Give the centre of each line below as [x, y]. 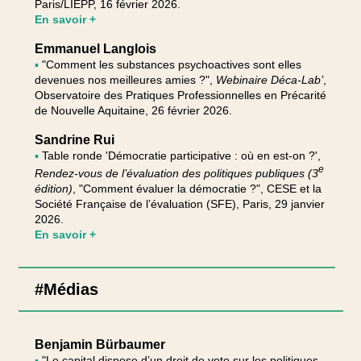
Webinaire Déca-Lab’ [269, 79]
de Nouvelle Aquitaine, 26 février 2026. [133, 110]
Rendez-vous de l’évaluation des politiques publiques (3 [176, 174]
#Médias [66, 289]
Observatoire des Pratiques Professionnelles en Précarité [180, 95]
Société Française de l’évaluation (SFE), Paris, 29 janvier [179, 204]
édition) [53, 189]
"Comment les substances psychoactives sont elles [171, 64]
